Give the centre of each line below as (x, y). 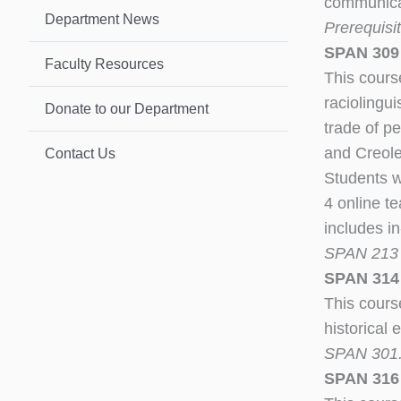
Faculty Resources (104, 64)
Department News (102, 19)
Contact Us (80, 153)
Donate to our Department (127, 108)
